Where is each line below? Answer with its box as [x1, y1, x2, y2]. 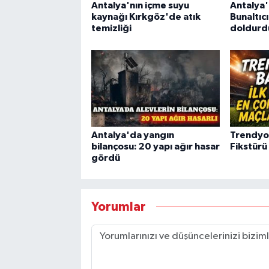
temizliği [91, 23, 131, 34]
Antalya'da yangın [91, 130, 174, 140]
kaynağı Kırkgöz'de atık [91, 12, 201, 22]
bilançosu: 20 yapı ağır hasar [91, 141, 220, 151]
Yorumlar [91, 201, 146, 214]
